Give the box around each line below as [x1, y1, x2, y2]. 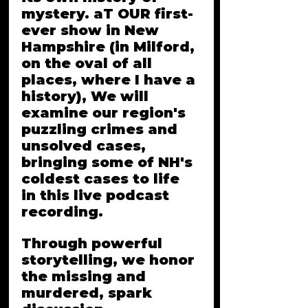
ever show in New [21, 22, 163, 38]
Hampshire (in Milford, [21, 38, 199, 55]
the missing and [21, 268, 150, 285]
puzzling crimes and [21, 121, 181, 137]
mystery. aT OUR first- [21, 5, 193, 22]
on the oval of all [21, 55, 156, 71]
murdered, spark [21, 285, 156, 301]
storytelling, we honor [21, 252, 199, 268]
